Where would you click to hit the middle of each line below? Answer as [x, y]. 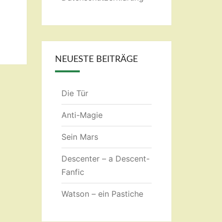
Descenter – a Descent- [105, 159]
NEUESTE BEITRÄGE [96, 59]
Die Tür [75, 93]
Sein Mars [80, 137]
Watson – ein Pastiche [102, 194]
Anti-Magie [82, 115]
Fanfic [73, 172]
